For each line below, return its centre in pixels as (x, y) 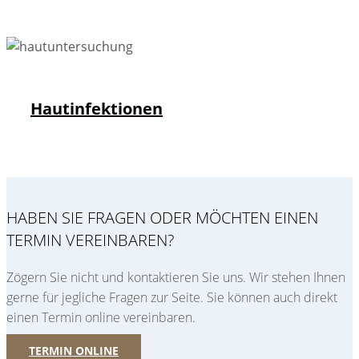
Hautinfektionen (97, 109)
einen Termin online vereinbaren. (103, 317)
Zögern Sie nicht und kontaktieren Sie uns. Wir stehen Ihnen (176, 277)
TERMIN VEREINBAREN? (90, 240)
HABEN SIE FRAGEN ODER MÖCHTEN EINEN (162, 217)
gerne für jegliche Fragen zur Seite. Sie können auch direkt (172, 297)
